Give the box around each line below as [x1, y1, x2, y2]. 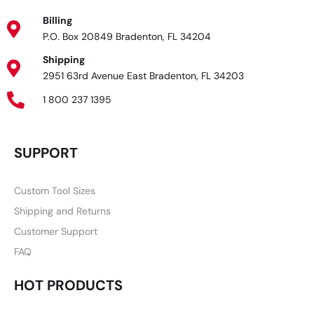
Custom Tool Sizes [14, 184, 95, 198]
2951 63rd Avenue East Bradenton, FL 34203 [43, 69, 245, 83]
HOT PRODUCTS [14, 276, 123, 295]
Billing [43, 14, 73, 27]
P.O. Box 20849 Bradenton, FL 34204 [43, 30, 212, 43]
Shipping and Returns [14, 205, 111, 218]
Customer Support [14, 225, 97, 238]
